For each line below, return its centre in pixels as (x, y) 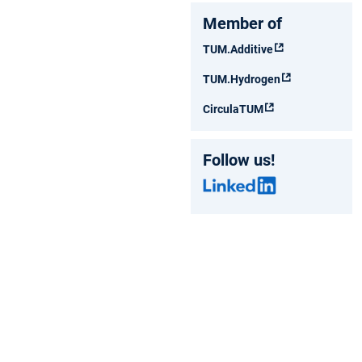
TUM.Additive (238, 49)
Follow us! (239, 160)
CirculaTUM (233, 109)
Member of (242, 23)
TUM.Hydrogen (242, 79)
